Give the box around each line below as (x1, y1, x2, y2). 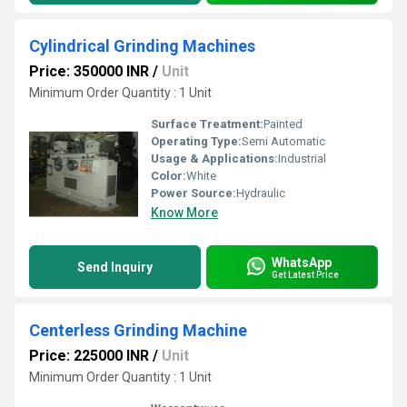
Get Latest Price (272, 269, 339, 280)
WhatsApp (272, 254, 332, 270)
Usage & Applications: (151, 152, 278, 165)
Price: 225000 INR (29, 347, 149, 364)
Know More (151, 205, 218, 220)
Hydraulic (236, 186, 285, 200)
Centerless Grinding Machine (29, 321, 247, 340)
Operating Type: (151, 134, 242, 148)
